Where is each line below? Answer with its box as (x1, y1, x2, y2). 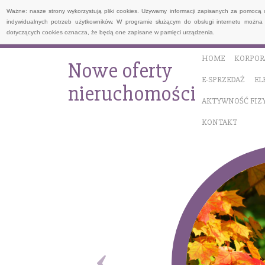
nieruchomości (68, 81, 196, 107)
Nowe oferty (68, 58, 172, 84)
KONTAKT (201, 117, 237, 127)
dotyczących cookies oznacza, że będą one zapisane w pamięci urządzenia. (7, 29, 215, 35)
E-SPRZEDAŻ (201, 75, 245, 85)
